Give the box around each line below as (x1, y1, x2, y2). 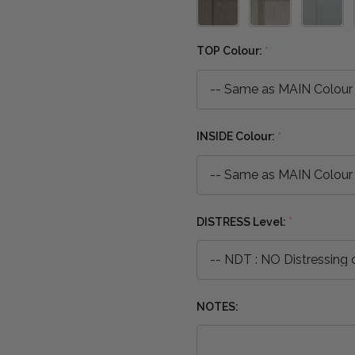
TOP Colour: (197, 44, 265, 57)
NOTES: (197, 300, 239, 314)
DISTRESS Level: (197, 215, 288, 228)
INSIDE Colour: (197, 129, 277, 143)
